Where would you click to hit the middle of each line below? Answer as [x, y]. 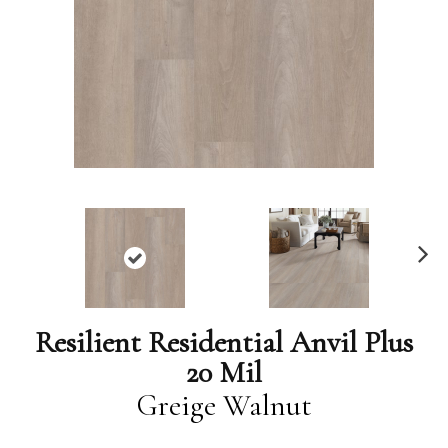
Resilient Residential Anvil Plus [224, 342]
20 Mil [224, 372]
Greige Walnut [224, 405]
